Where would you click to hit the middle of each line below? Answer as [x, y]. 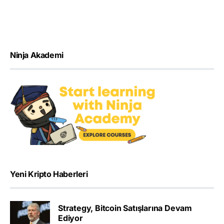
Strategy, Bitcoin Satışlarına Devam [125, 208]
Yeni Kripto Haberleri [49, 174]
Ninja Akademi [37, 55]
